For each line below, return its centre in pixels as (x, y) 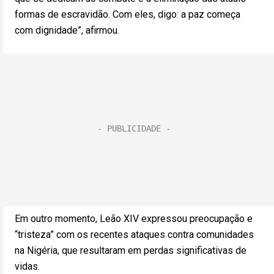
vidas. (31, 266)
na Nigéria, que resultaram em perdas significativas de (131, 250)
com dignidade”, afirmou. (71, 30)
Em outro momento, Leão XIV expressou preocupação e (134, 219)
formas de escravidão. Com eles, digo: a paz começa (128, 14)
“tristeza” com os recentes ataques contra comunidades (134, 235)
